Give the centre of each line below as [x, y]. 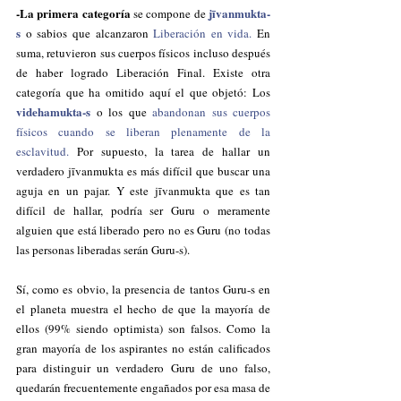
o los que [121, 112]
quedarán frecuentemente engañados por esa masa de [143, 388]
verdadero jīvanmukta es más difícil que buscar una [143, 171]
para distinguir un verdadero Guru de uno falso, [143, 368]
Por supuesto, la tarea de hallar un [170, 151]
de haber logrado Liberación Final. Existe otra [143, 73]
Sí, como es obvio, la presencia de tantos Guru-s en [143, 289]
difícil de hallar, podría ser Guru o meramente [143, 210]
